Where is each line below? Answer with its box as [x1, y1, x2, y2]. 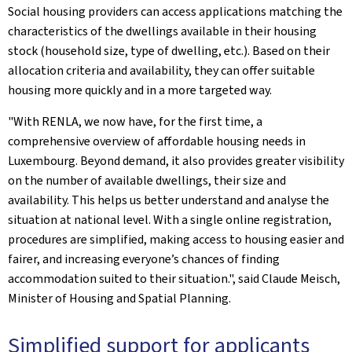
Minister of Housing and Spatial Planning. [8, 290, 231, 306]
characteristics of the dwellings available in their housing [8, 23, 317, 39]
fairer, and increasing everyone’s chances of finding [8, 251, 280, 267]
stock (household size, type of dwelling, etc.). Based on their [8, 42, 330, 59]
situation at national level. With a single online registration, [8, 211, 332, 228]
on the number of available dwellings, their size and [8, 172, 286, 189]
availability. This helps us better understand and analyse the [8, 192, 329, 208]
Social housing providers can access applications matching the [8, 3, 343, 20]
